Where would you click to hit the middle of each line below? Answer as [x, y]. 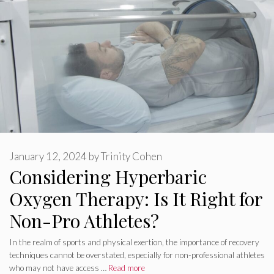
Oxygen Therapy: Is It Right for [136, 199]
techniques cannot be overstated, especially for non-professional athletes [137, 255]
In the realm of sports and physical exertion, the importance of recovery [134, 243]
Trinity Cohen [131, 157]
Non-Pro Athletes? [84, 221]
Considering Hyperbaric [108, 177]
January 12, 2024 [48, 157]
